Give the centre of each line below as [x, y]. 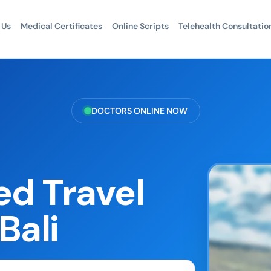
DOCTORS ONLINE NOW [139, 111]
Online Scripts [140, 26]
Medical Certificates [61, 26]
